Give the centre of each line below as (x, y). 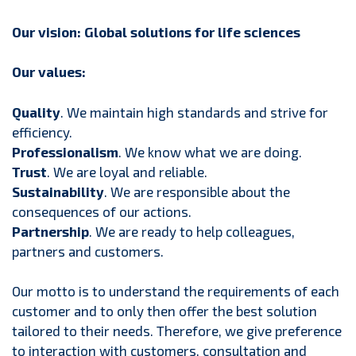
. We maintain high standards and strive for (194, 112)
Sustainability (58, 191)
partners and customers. (88, 251)
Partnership (50, 231)
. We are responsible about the (197, 191)
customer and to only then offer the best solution (164, 311)
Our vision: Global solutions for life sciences (156, 31)
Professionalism (65, 151)
